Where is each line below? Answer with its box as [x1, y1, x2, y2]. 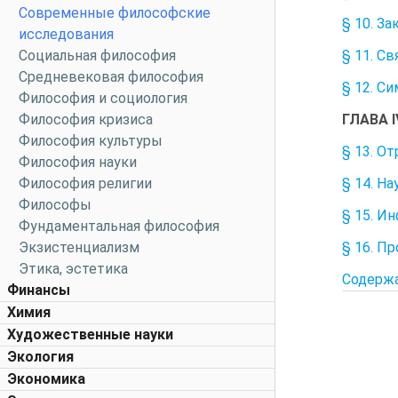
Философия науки [19, 154, 137, 171]
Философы [19, 196, 92, 213]
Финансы [7, 282, 70, 298]
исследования [19, 26, 114, 43]
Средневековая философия [19, 68, 203, 85]
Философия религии [19, 175, 152, 192]
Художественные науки [7, 326, 173, 343]
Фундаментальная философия [19, 218, 219, 235]
